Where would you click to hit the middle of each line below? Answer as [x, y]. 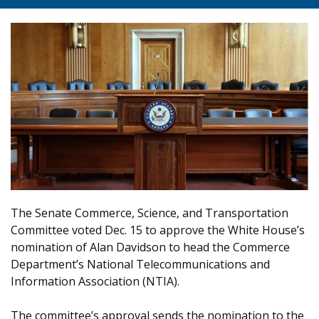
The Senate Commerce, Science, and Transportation [150, 213]
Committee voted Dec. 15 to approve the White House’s [158, 230]
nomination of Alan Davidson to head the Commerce [150, 247]
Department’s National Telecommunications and [140, 265]
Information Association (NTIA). [95, 282]
